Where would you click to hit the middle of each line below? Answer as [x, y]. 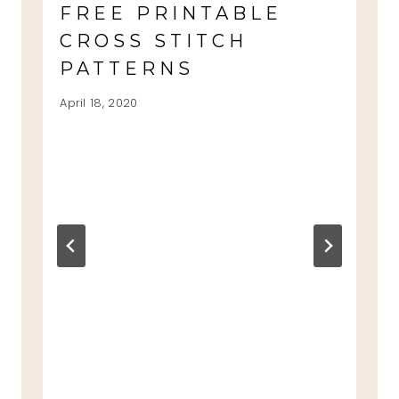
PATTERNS [127, 69]
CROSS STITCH [154, 41]
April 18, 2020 [99, 102]
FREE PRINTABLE [171, 14]
